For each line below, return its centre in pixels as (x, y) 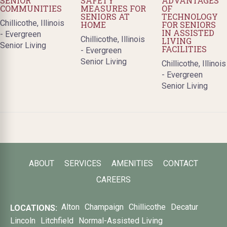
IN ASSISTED (188, 32)
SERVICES (83, 163)
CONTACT (181, 163)
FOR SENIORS (188, 24)
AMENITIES (132, 163)
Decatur (184, 207)
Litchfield (57, 220)
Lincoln (23, 220)
